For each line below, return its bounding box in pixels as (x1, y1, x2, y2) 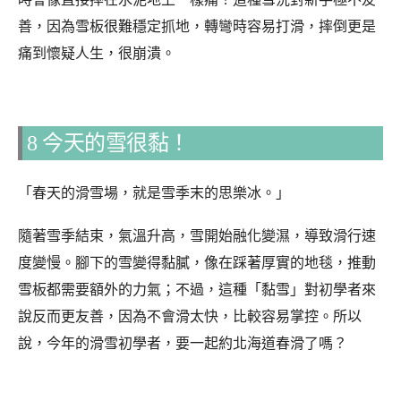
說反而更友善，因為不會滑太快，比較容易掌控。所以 (18, 306, 362, 327)
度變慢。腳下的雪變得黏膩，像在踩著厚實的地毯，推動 (18, 252, 376, 273)
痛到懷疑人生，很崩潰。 (18, 43, 175, 64)
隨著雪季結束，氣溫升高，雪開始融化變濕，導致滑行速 (18, 226, 376, 246)
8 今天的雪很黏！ (27, 131, 190, 155)
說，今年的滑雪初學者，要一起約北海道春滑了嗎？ (18, 333, 347, 354)
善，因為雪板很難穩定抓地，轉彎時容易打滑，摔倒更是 (18, 16, 376, 37)
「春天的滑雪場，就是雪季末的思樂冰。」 (18, 182, 290, 202)
